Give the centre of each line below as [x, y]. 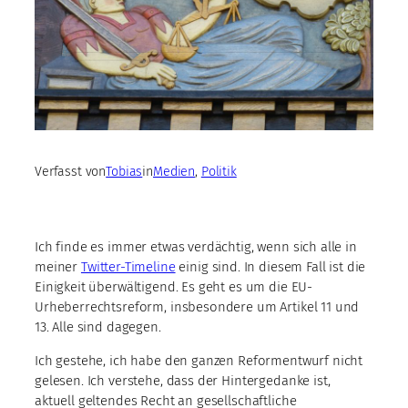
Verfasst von [71, 172]
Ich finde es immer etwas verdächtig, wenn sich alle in [196, 247]
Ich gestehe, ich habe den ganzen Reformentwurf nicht [199, 361]
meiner [58, 267]
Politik [219, 172]
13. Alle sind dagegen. [98, 327]
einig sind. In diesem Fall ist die [270, 267]
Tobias [124, 172]
